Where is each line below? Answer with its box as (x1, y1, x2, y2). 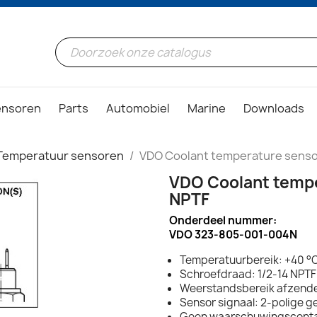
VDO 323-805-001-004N (169, 227, 297, 243)
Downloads (243, 100, 304, 117)
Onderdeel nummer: (169, 213, 277, 229)
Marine (188, 100, 226, 117)
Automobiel (106, 100, 170, 117)
